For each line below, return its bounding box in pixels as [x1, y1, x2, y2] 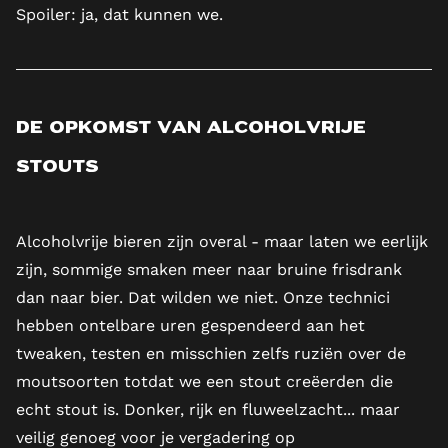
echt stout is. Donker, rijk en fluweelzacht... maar [16, 400, 400, 420]
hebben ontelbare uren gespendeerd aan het [16, 316, 365, 336]
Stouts [16, 160, 98, 177]
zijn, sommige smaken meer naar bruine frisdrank [16, 260, 402, 280]
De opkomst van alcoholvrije [16, 121, 366, 138]
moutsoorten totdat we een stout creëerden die [16, 372, 393, 392]
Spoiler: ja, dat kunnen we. [16, 5, 223, 25]
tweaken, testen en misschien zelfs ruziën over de [16, 344, 406, 364]
